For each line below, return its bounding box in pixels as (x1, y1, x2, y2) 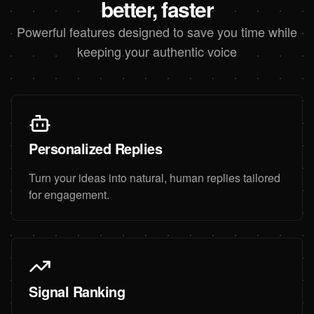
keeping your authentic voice (77, 41, 237, 60)
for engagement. (29, 186, 109, 203)
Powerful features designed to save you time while (17, 22, 297, 41)
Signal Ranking (29, 280, 125, 301)
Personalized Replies (29, 137, 162, 158)
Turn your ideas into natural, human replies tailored (29, 169, 280, 186)
